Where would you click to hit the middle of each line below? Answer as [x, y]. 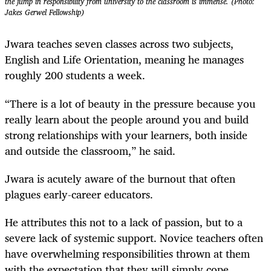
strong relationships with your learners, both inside [126, 135]
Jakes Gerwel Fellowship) [44, 13]
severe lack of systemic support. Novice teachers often [134, 237]
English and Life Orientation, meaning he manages [124, 60]
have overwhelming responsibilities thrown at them [127, 253]
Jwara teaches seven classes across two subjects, [119, 44]
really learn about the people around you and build [127, 119]
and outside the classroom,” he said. [90, 150]
